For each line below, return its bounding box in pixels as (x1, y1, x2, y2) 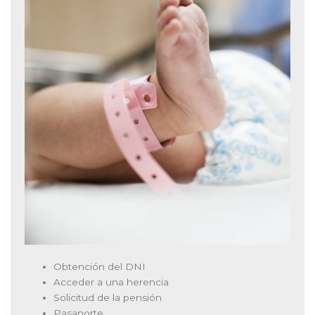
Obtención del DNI (53, 261, 146, 273)
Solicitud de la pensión (53, 292, 162, 304)
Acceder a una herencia (53, 276, 169, 288)
